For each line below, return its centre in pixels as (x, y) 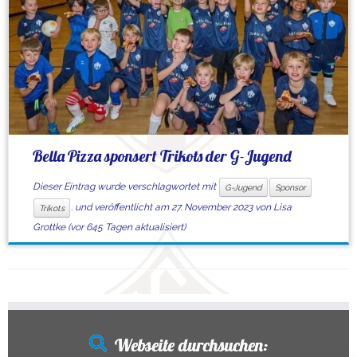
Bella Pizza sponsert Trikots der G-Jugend (162, 156)
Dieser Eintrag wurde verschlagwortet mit (125, 187)
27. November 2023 (212, 208)
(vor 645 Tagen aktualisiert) (125, 227)
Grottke (49, 227)
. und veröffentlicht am (121, 208)
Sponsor (290, 187)
